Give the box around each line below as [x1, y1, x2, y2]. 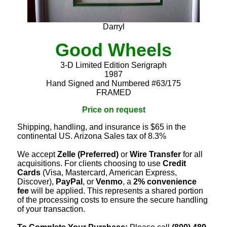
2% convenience [133, 177, 197, 186]
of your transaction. [17, 205, 85, 214]
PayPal [56, 177, 83, 186]
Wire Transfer [130, 150, 181, 159]
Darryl [102, 22, 125, 31]
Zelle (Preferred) [57, 150, 119, 159]
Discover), [17, 177, 56, 186]
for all [181, 150, 203, 159]
